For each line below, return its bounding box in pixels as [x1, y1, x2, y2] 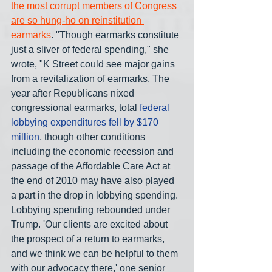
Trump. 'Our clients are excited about [11, 219, 170, 229]
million [11, 131, 39, 142]
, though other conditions [39, 131, 148, 142]
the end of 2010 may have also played [11, 175, 177, 186]
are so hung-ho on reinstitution [11, 15, 144, 25]
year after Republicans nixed [11, 87, 137, 98]
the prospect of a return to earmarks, [11, 233, 167, 244]
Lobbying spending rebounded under [11, 204, 172, 215]
